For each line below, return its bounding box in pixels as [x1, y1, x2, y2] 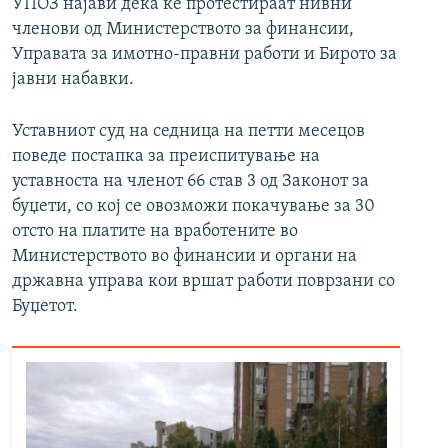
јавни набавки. [12, 70, 134, 90]
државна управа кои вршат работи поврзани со [12, 272, 395, 292]
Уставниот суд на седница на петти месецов [12, 122, 365, 142]
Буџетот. [12, 297, 78, 317]
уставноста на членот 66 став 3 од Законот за [12, 172, 369, 192]
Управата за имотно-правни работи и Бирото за [12, 45, 397, 65]
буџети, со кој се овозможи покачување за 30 [12, 197, 375, 217]
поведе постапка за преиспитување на [12, 147, 320, 167]
